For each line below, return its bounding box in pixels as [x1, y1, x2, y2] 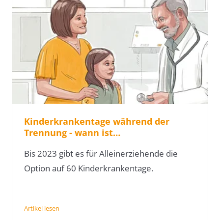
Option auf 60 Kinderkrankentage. [24, 163, 153, 174]
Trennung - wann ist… [24, 127, 120, 139]
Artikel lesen [24, 204, 59, 213]
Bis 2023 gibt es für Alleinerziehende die [24, 148, 178, 160]
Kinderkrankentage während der [24, 115, 169, 128]
